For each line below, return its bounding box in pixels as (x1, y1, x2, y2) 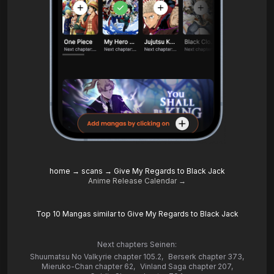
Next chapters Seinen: (97, 240, 177, 250)
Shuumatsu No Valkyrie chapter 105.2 (30, 252, 161, 262)
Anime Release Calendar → (88, 176, 186, 186)
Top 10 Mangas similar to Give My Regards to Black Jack (35, 209, 239, 219)
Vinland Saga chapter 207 (139, 262, 231, 272)
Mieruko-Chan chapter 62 (41, 262, 133, 272)
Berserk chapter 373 (168, 252, 242, 262)
